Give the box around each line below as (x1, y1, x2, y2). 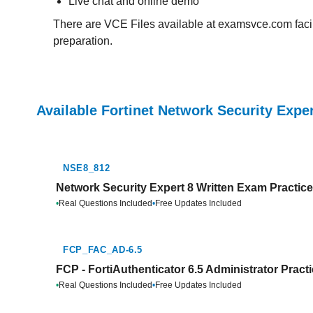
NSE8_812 (63, 163, 110, 173)
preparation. (53, 35, 112, 47)
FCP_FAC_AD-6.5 (63, 245, 143, 255)
